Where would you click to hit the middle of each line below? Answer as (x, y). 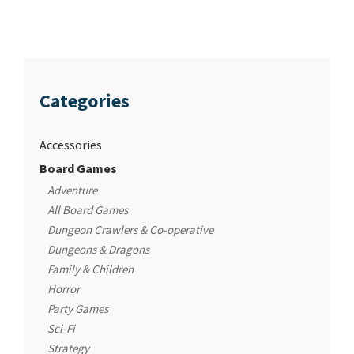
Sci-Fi (61, 329)
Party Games (78, 309)
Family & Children (90, 269)
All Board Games (88, 210)
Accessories (71, 145)
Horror (64, 289)
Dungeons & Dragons (98, 250)
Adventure (72, 190)
